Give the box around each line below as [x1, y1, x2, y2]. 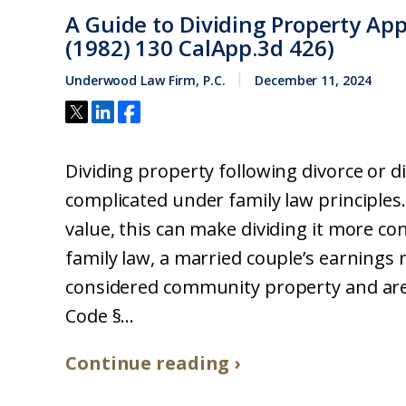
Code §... [65, 304, 135, 328]
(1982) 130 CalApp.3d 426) [65, 33, 334, 63]
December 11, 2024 [255, 72, 372, 89]
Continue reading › [65, 351, 241, 375]
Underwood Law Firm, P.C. [65, 72, 226, 89]
